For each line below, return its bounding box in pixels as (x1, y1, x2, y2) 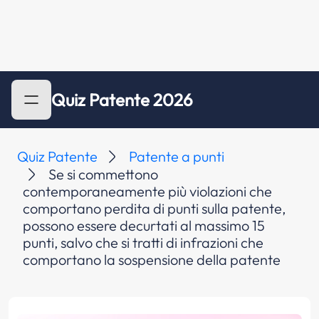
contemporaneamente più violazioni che (23, 182, 272, 200)
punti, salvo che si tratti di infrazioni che (23, 234, 263, 251)
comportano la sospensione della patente (23, 251, 281, 268)
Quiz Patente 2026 (51, 89, 193, 110)
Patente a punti (129, 147, 224, 165)
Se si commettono (48, 165, 158, 183)
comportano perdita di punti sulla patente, (23, 199, 286, 217)
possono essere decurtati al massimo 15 (23, 216, 265, 234)
